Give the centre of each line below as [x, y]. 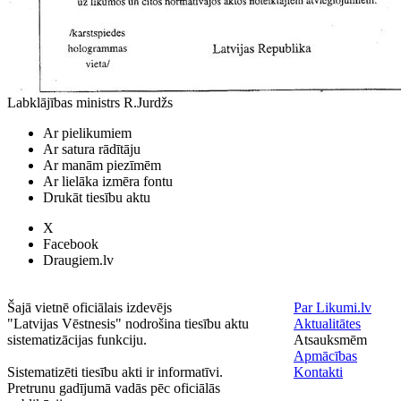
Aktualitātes [327, 324]
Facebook [71, 244]
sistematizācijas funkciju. [77, 340]
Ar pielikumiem [87, 133]
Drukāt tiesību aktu [97, 197]
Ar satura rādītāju [92, 149]
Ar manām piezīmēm [102, 165]
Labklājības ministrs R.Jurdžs [90, 102]
